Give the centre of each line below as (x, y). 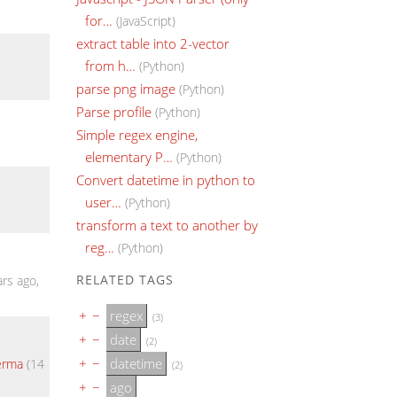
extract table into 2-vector (153, 43)
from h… (110, 65)
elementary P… (129, 156)
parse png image (126, 88)
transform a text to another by (167, 225)
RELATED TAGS (125, 279)
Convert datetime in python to (166, 179)
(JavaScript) (146, 21)
